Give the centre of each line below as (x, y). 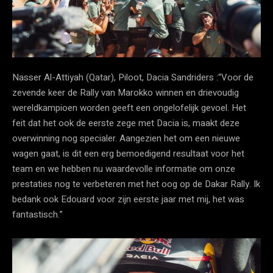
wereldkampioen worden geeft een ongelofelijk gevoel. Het (129, 108)
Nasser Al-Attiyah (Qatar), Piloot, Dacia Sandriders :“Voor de (133, 77)
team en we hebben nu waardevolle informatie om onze (124, 168)
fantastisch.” (37, 214)
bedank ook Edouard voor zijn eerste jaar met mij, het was (128, 199)
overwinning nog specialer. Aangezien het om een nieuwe (126, 138)
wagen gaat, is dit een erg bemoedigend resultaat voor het (128, 153)
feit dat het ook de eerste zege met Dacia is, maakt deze (126, 123)
